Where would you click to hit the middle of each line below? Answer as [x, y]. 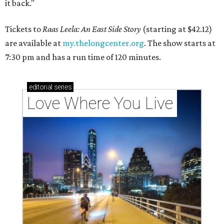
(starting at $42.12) [176, 29]
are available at [34, 43]
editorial [41, 87]
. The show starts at [180, 43]
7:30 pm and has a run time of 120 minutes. [83, 57]
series [62, 87]
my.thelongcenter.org [103, 43]
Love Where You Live [100, 103]
